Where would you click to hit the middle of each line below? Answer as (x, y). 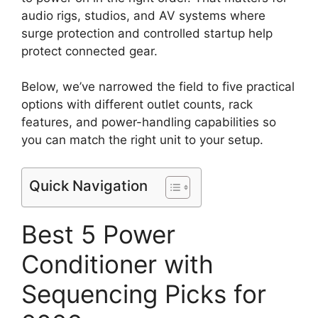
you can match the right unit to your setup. (142, 140)
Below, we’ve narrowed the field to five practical (158, 87)
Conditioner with (117, 264)
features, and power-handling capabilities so (149, 122)
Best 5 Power (98, 234)
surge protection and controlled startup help (147, 33)
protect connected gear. (89, 51)
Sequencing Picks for (144, 294)
